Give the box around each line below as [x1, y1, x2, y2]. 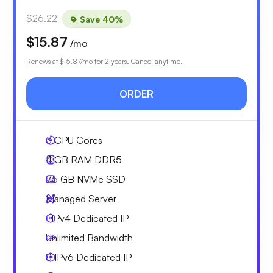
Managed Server [46, 193, 116, 205]
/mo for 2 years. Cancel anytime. [80, 57, 183, 66]
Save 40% [77, 13, 123, 24]
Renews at [26, 57, 60, 66]
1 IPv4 [46, 212, 73, 225]
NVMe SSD [74, 173, 126, 186]
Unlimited [46, 232, 85, 244]
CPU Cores [52, 134, 102, 147]
